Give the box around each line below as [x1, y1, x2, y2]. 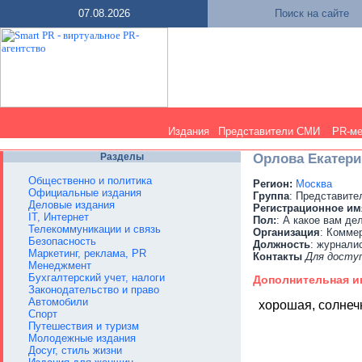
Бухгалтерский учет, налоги [28, 271, 165, 284]
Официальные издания [28, 187, 141, 199]
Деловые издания [28, 199, 115, 211]
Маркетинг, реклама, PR [28, 247, 146, 259]
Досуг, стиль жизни [28, 344, 122, 356]
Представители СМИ [217, 125, 320, 137]
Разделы [100, 151, 144, 162]
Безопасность [28, 235, 96, 247]
